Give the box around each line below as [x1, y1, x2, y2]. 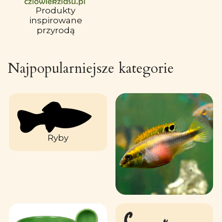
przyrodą [36, 25, 75, 35]
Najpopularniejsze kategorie [8, 58, 174, 78]
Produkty [36, 5, 75, 15]
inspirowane [29, 15, 82, 25]
